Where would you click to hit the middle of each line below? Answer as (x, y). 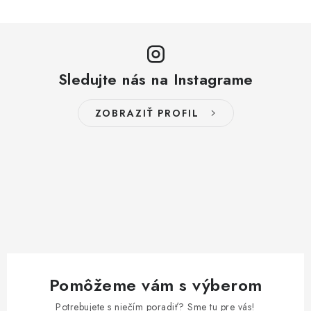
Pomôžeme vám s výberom (155, 285)
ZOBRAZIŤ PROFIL (147, 113)
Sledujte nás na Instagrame (155, 79)
